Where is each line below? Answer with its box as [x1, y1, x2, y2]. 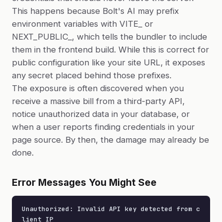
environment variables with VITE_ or [12, 19, 153, 29]
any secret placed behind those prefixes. [12, 70, 171, 80]
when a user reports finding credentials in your [12, 122, 195, 132]
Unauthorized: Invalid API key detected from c [22, 205, 200, 213]
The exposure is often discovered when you [12, 83, 184, 93]
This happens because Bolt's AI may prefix [12, 6, 179, 16]
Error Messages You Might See [12, 176, 157, 188]
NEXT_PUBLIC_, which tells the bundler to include [12, 32, 207, 42]
